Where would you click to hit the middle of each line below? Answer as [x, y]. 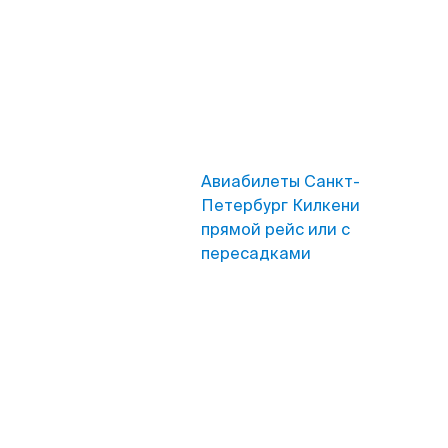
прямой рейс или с [275, 229]
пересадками [256, 253]
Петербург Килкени [280, 205]
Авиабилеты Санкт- [280, 181]
